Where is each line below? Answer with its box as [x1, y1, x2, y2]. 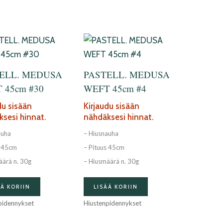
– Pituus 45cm [83, 143, 124, 152]
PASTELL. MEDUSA [83, 68, 170, 81]
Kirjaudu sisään [83, 101, 139, 111]
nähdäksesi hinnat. [83, 111, 154, 122]
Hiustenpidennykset [83, 199, 141, 207]
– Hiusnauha [83, 129, 118, 138]
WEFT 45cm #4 [83, 82, 146, 95]
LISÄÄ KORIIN [93, 183, 138, 190]
